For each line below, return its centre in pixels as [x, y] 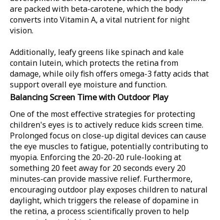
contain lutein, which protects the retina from [94, 63]
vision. [22, 30]
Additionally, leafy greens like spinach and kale [97, 52]
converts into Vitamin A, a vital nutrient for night [100, 20]
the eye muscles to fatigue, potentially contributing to [109, 146]
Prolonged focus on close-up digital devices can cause [108, 136]
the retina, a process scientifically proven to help [99, 211]
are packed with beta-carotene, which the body [96, 9]
